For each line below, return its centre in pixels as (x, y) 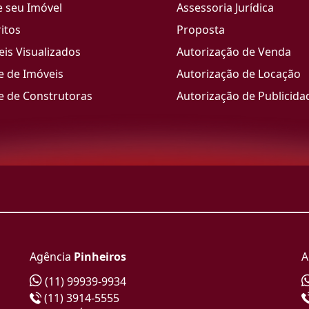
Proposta (201, 30)
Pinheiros (100, 257)
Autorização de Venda (234, 52)
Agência (51, 257)
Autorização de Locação (239, 74)
